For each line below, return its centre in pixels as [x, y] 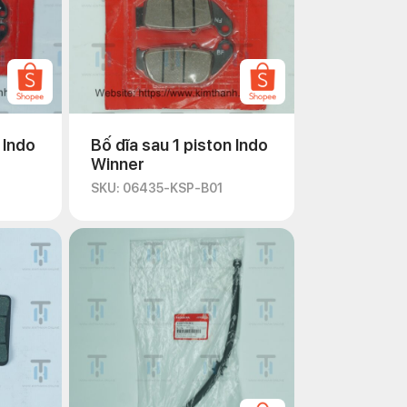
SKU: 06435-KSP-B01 [157, 188]
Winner [118, 164]
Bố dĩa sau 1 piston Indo [179, 145]
